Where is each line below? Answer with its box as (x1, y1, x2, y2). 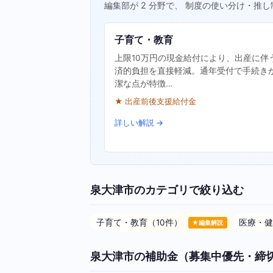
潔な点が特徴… (115, 79, 173, 89)
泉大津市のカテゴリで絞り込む (90, 182, 244, 196)
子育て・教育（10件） (96, 217, 185, 227)
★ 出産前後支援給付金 (115, 97, 197, 107)
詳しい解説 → (115, 118, 164, 128)
